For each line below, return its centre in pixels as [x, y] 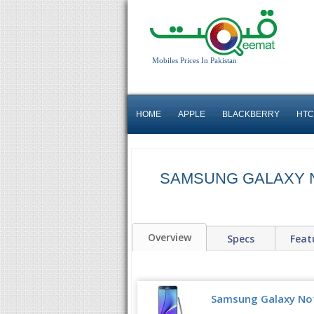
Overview [169, 237]
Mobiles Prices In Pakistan [194, 60]
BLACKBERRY [251, 114]
